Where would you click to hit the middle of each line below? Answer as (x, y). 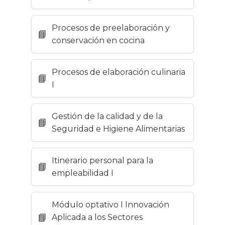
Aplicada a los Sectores (97, 217)
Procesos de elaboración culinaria (119, 72)
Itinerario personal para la (102, 161)
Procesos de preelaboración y (111, 28)
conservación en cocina (98, 41)
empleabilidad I (83, 173)
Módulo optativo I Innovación (110, 205)
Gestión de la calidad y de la (107, 117)
